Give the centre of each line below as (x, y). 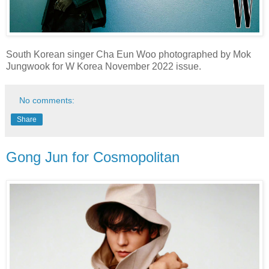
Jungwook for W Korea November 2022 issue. (105, 66)
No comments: (47, 100)
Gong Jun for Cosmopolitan (93, 157)
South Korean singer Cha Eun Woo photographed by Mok (128, 54)
